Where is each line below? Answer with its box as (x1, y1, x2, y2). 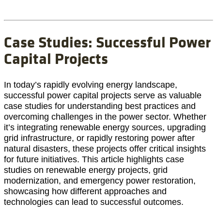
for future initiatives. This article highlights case (4, 154, 184, 164)
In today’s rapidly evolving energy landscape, (4, 79, 177, 90)
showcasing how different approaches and (4, 186, 167, 196)
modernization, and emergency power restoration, (4, 175, 196, 186)
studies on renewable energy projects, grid (4, 165, 168, 175)
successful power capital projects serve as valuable (4, 90, 201, 100)
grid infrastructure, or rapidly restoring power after (4, 133, 195, 143)
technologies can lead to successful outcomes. (4, 197, 184, 207)
